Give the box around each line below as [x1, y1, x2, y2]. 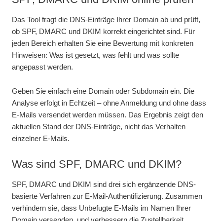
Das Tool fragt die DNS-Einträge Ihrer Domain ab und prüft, [12, 15, 200, 24]
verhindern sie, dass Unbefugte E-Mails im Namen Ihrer [12, 204, 191, 213]
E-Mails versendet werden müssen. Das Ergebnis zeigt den [12, 110, 203, 119]
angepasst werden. [12, 63, 73, 72]
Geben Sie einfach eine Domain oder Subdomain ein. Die [12, 87, 194, 96]
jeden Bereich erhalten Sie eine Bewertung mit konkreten [12, 39, 193, 48]
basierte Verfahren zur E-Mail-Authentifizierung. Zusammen [12, 192, 202, 201]
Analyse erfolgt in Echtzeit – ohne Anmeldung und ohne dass [12, 99, 206, 108]
